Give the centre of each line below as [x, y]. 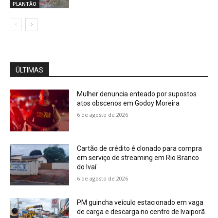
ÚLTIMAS [29, 70]
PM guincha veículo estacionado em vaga [140, 203]
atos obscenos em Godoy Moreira [128, 103]
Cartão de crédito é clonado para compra [140, 148]
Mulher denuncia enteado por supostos [137, 94]
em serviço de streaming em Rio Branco [138, 157]
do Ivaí [87, 167]
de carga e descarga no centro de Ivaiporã [141, 212]
